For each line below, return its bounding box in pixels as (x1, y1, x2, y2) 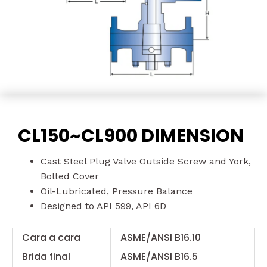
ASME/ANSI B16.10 (120, 231, 201, 245)
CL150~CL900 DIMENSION (18, 123, 244, 149)
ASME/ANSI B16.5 (120, 250, 198, 264)
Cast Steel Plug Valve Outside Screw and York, (41, 156, 251, 167)
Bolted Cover (41, 170, 99, 182)
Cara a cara (22, 231, 80, 245)
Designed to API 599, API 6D (41, 200, 166, 212)
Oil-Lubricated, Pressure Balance (41, 185, 193, 197)
